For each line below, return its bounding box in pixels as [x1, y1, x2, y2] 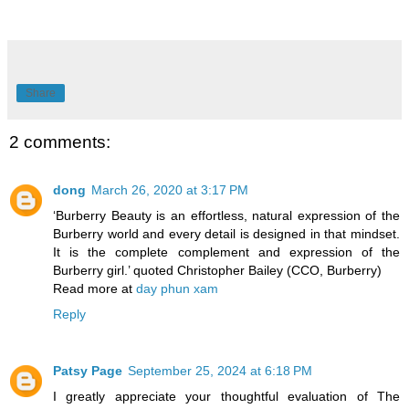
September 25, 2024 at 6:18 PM [128, 362, 312, 378]
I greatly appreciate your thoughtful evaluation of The [53, 388, 400, 404]
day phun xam [136, 280, 218, 296]
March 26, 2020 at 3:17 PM [91, 182, 248, 197]
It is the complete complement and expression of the [53, 244, 400, 259]
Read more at [53, 280, 136, 296]
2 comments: [9, 132, 110, 152]
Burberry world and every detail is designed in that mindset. [53, 225, 400, 241]
